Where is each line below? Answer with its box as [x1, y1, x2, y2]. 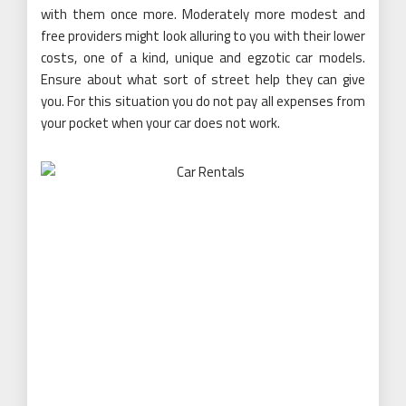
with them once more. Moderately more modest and [41, 4, 365, 25]
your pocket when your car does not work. [41, 112, 280, 134]
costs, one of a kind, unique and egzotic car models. [41, 47, 365, 69]
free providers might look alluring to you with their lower [41, 25, 365, 47]
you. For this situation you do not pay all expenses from [41, 91, 365, 112]
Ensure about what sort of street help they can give [41, 69, 365, 91]
